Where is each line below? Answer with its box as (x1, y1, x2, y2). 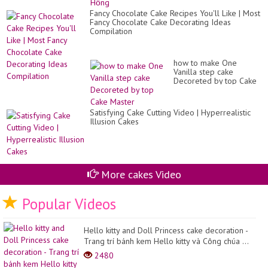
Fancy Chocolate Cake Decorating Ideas (90, 17, 231, 28)
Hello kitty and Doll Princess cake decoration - (84, 225, 248, 236)
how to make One (173, 57, 237, 69)
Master (173, 84, 198, 96)
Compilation (90, 26, 132, 37)
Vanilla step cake (173, 66, 233, 78)
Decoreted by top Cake (173, 75, 257, 87)
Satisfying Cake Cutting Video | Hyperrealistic (90, 107, 251, 118)
